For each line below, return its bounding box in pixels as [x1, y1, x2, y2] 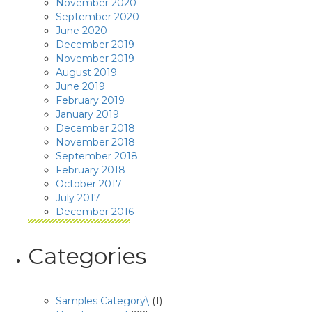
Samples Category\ [56, 295, 149, 307]
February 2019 [56, 94, 125, 107]
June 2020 [56, 24, 107, 37]
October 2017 [56, 178, 122, 190]
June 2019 [56, 80, 105, 93]
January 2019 [56, 108, 119, 120]
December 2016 [56, 205, 134, 218]
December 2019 [56, 38, 134, 51]
